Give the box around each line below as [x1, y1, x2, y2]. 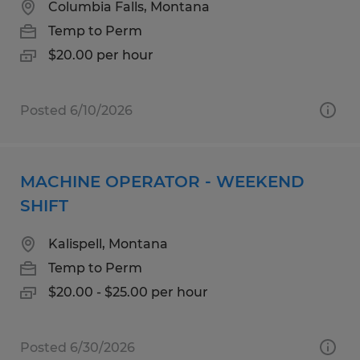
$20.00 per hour [48, 47, 153, 63]
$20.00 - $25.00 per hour [48, 284, 208, 300]
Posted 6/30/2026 [20, 339, 135, 355]
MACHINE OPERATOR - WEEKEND [20, 171, 305, 191]
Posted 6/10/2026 [20, 102, 133, 118]
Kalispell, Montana [48, 235, 168, 252]
